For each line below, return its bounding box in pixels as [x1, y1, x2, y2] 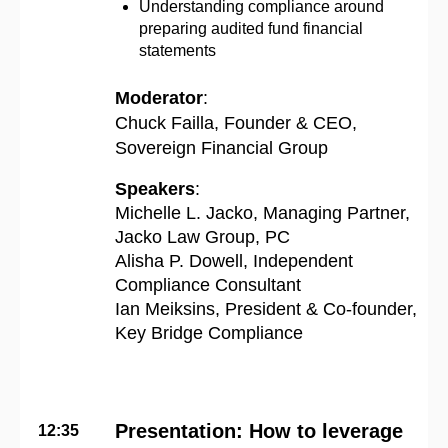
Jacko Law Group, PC [115, 226, 290, 247]
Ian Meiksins [115, 298, 215, 319]
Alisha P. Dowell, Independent [115, 250, 353, 271]
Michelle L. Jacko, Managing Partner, [115, 202, 410, 223]
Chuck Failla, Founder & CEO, [115, 112, 357, 133]
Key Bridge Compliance [115, 322, 303, 343]
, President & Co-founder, [215, 298, 417, 319]
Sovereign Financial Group [115, 137, 328, 158]
